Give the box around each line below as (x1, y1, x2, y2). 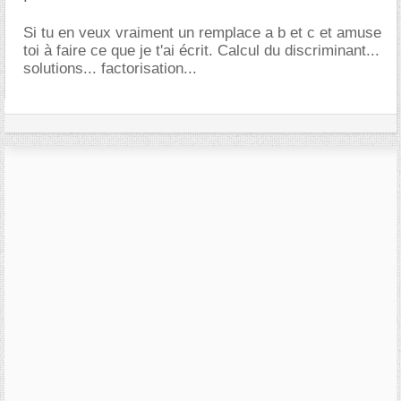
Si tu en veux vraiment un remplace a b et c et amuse (23, 24, 381, 41)
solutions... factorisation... (23, 60, 197, 77)
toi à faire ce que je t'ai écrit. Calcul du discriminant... (23, 42, 380, 59)
